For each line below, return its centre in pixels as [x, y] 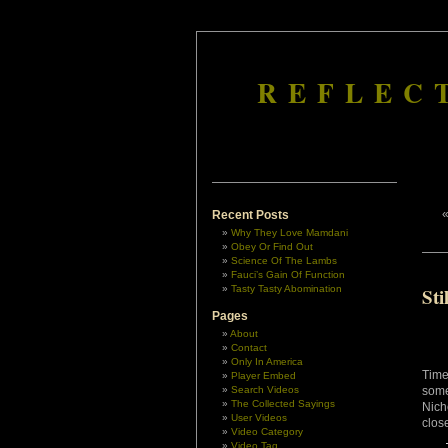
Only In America [267, 361]
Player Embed [263, 375]
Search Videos [265, 389]
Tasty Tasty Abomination [286, 288]
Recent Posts [250, 215]
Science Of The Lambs [284, 260]
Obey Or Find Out [272, 246]
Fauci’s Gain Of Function [288, 274]
